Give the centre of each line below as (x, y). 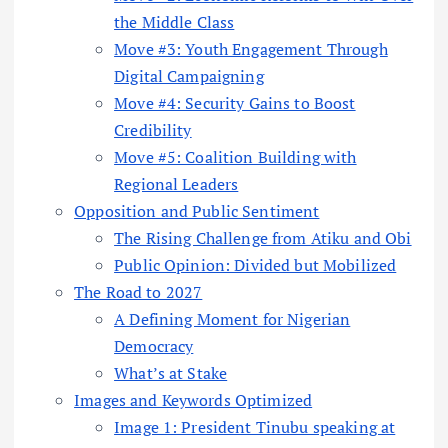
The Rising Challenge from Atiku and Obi (263, 238)
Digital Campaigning (189, 76)
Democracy (154, 346)
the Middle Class (174, 22)
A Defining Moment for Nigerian (232, 319)
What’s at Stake (171, 373)
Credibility (153, 130)
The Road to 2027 (138, 292)
